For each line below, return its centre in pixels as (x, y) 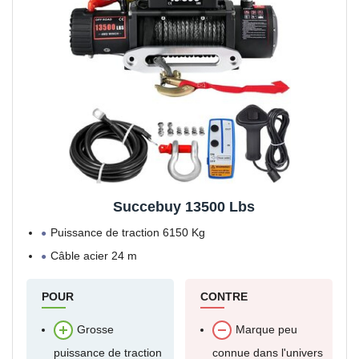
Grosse (95, 330)
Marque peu (266, 330)
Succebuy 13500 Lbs (184, 207)
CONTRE (224, 296)
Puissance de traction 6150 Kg (128, 232)
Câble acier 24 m (94, 256)
